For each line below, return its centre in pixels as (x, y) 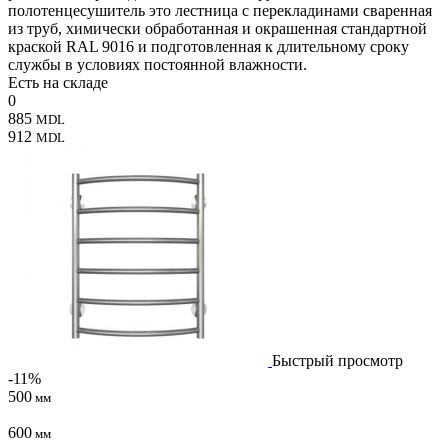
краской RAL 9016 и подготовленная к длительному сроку (208, 46)
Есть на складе (58, 82)
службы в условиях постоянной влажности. (157, 64)
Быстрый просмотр (337, 360)
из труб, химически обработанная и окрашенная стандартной (217, 28)
